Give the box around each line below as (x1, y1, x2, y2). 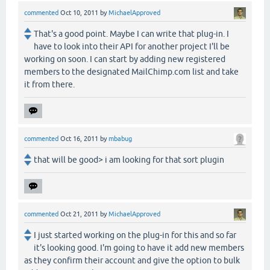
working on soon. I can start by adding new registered (24, 54, 225, 64)
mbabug (108, 134, 132, 142)
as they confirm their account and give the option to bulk (24, 255, 240, 265)
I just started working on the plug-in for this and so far (34, 230, 236, 240)
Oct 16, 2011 (60, 134, 98, 142)
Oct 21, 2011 (60, 210, 98, 218)
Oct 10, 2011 (60, 8, 98, 16)
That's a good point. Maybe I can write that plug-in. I (34, 28, 229, 39)
